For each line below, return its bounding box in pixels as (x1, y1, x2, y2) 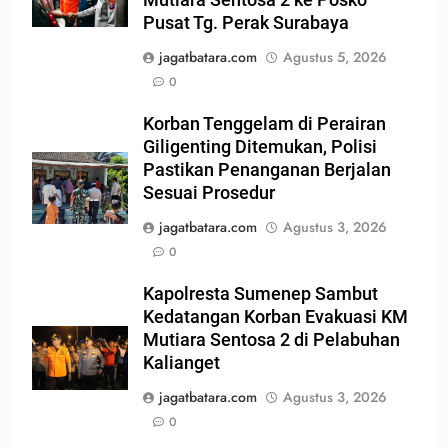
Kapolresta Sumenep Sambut (143, 284, 378, 305)
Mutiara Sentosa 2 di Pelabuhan (143, 330, 400, 351)
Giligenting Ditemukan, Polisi (143, 137, 377, 158)
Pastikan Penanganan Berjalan (143, 160, 391, 181)
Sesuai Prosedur (143, 183, 275, 204)
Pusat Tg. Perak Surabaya (143, 13, 349, 34)
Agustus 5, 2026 (283, 47, 387, 68)
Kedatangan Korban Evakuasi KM (143, 307, 408, 328)
